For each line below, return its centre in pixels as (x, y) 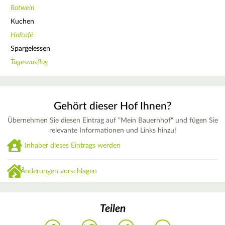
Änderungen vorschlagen (59, 172)
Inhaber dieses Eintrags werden (73, 145)
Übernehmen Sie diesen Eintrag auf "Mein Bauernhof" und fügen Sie (113, 121)
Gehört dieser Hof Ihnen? (113, 106)
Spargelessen (30, 48)
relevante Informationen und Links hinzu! (113, 131)
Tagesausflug (29, 62)
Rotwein (22, 8)
